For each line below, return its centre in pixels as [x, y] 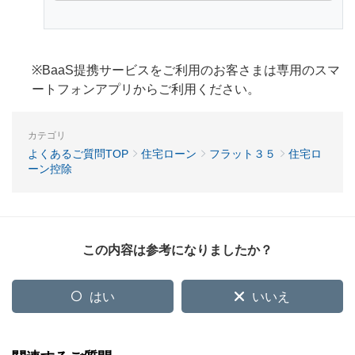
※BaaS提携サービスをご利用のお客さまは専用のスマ [186, 70]
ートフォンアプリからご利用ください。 [146, 89]
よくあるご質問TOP [78, 153]
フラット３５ [242, 153]
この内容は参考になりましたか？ [177, 250]
